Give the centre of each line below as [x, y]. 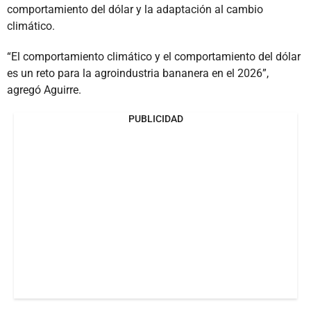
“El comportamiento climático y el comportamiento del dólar [154, 56]
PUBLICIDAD [155, 118]
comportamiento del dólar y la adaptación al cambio [135, 9]
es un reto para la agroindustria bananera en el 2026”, [138, 73]
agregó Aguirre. [44, 90]
